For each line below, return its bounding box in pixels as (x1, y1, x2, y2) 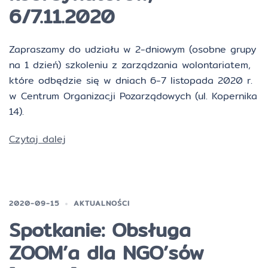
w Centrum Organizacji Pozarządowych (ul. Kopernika (9, 89, 257, 103)
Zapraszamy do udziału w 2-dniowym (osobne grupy (9, 42, 256, 57)
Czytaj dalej (9, 132, 66, 147)
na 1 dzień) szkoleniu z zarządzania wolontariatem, (9, 57, 251, 72)
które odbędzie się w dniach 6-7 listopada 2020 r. (9, 73, 252, 88)
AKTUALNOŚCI (74, 197, 130, 209)
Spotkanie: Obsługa (9, 215, 191, 245)
